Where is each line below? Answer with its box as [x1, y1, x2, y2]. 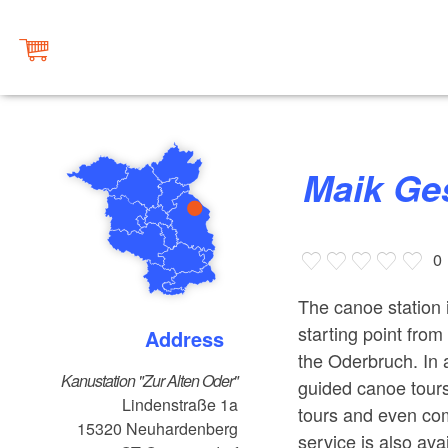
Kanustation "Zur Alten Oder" [61, 369, 239, 393]
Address [159, 324, 225, 354]
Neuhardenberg [126, 417, 239, 441]
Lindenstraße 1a [122, 393, 239, 417]
